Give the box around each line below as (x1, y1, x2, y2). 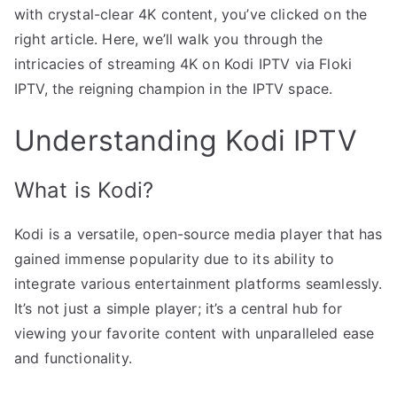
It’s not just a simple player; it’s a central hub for (14, 300, 343, 318)
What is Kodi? (14, 177, 154, 204)
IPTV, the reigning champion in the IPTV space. (14, 80, 333, 98)
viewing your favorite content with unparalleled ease (14, 324, 375, 343)
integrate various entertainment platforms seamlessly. (14, 275, 383, 293)
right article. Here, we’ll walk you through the (14, 30, 323, 49)
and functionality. (14, 349, 132, 368)
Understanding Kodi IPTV (14, 123, 357, 159)
